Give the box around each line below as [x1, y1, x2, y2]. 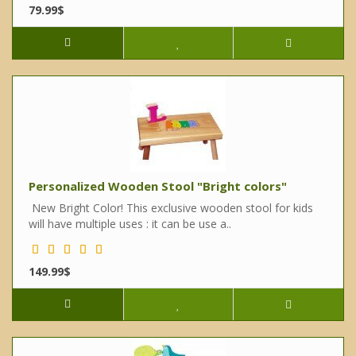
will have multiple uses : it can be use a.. [29, 216, 231, 232]
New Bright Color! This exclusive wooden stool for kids [29, 200, 313, 216]
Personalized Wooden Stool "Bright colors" [29, 178, 287, 195]
